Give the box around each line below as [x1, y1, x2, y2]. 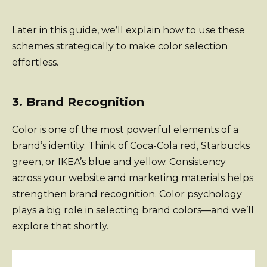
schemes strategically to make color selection [12, 40, 228, 52]
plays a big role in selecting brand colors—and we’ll [12, 204, 254, 216]
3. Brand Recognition [12, 94, 144, 109]
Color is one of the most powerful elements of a [12, 123, 238, 135]
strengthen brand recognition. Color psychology [12, 188, 242, 200]
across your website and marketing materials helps [12, 172, 253, 184]
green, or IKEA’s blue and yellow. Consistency [12, 156, 226, 167]
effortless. [12, 56, 58, 68]
